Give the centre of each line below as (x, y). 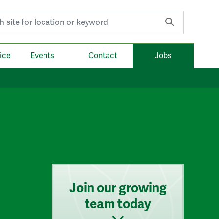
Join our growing (118, 188)
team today (118, 204)
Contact (103, 55)
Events (42, 55)
